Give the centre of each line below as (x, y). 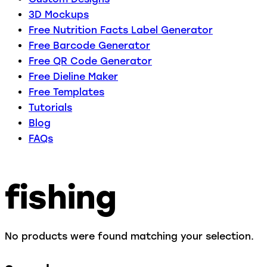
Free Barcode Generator (89, 45)
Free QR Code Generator (90, 61)
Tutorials (50, 107)
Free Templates (66, 92)
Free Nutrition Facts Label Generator (121, 30)
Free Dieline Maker (73, 76)
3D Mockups (59, 14)
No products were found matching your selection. (129, 237)
